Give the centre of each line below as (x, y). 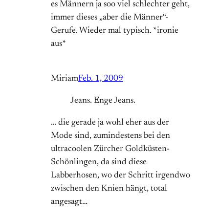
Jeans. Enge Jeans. (103, 101)
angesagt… (69, 202)
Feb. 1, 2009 (101, 79)
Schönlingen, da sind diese (99, 163)
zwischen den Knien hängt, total (109, 189)
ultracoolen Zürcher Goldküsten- (110, 149)
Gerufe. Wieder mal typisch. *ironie (115, 31)
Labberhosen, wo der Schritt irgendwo (120, 176)
